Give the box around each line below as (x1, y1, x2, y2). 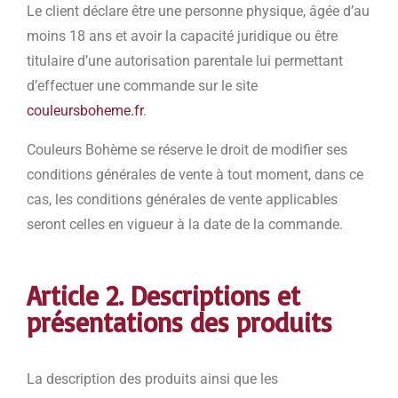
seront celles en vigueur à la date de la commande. (27, 216, 346, 234)
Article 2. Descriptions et (27, 279, 300, 313)
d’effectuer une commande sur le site (27, 77, 258, 95)
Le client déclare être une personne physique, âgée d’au (27, 3, 370, 20)
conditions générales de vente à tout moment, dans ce (27, 166, 363, 184)
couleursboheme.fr (27, 102, 143, 120)
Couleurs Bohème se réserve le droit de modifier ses (27, 141, 347, 159)
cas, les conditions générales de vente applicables (27, 191, 338, 209)
